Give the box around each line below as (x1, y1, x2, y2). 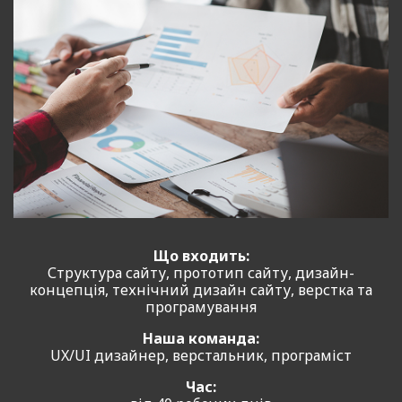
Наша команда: (143, 328, 259, 348)
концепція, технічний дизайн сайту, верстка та (30, 279, 372, 300)
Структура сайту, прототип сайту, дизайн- (48, 262, 354, 283)
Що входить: (153, 245, 249, 266)
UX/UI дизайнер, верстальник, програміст (50, 345, 352, 365)
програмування (145, 296, 257, 317)
